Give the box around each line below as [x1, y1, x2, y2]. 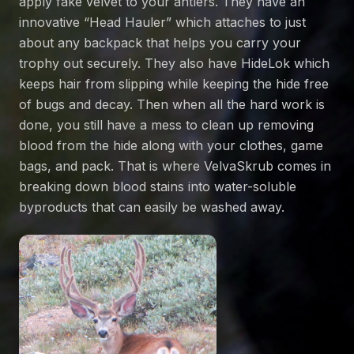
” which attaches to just [166, 14, 306, 31]
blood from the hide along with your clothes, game [19, 137, 323, 154]
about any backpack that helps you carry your [19, 35, 301, 51]
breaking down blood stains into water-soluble [19, 179, 296, 195]
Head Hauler [89, 14, 166, 31]
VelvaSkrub [204, 158, 273, 175]
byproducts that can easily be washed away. [19, 199, 284, 216]
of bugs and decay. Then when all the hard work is [19, 96, 325, 113]
